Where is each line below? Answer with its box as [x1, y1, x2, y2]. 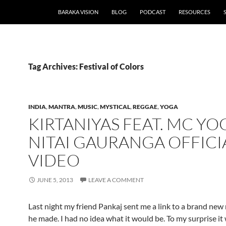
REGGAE [133, 103, 157, 110]
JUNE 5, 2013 [37, 176, 73, 184]
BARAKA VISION [58, 9, 98, 15]
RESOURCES [179, 9, 210, 15]
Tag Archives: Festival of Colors [28, 62, 144, 71]
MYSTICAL [100, 103, 130, 110]
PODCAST [140, 9, 165, 15]
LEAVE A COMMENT [88, 176, 144, 184]
